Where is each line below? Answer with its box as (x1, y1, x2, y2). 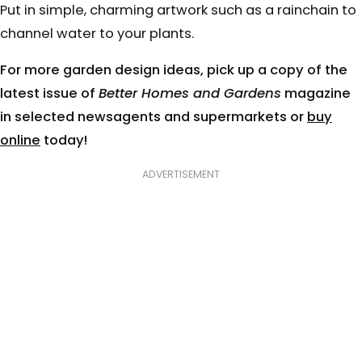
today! (40, 131, 87, 150)
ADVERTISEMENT (142, 166, 220, 181)
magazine (281, 84, 351, 103)
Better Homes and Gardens (99, 84, 281, 103)
